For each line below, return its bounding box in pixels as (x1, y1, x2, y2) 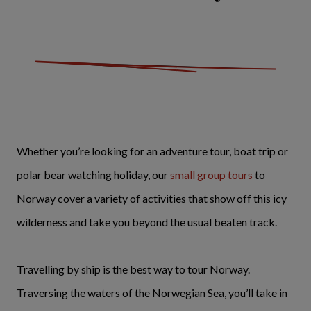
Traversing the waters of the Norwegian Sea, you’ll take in (17, 285, 287, 299)
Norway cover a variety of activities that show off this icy (17, 191, 287, 205)
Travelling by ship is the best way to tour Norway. (17, 262, 250, 276)
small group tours (170, 167, 253, 181)
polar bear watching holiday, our (17, 167, 170, 181)
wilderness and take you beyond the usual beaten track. (17, 215, 277, 228)
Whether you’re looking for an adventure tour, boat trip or (17, 144, 288, 158)
